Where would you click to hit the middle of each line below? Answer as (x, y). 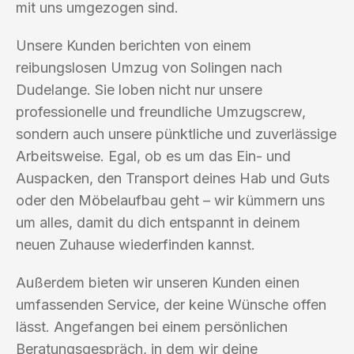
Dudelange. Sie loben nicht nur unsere (139, 89)
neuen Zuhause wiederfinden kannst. (136, 244)
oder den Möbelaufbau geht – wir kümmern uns (170, 200)
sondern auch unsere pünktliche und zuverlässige (176, 134)
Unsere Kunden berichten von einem (134, 45)
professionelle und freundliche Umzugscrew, (161, 111)
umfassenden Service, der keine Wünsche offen (171, 304)
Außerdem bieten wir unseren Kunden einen (158, 282)
